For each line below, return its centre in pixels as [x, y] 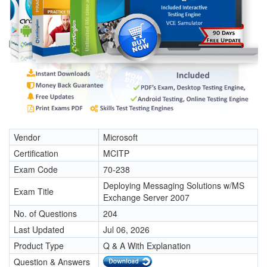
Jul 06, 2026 [126, 230]
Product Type [39, 246]
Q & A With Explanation [147, 246]
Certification [36, 153]
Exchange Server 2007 [146, 198]
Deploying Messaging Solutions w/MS [174, 186]
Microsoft [120, 137]
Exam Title [34, 192]
